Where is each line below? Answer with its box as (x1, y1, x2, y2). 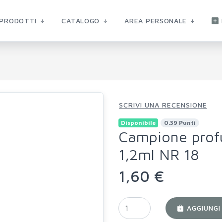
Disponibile (120, 119, 156, 126)
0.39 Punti (164, 119, 196, 126)
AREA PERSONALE (124, 16, 189, 25)
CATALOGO (61, 16, 102, 25)
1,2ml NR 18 (118, 146, 199, 163)
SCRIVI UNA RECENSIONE (119, 101, 207, 109)
